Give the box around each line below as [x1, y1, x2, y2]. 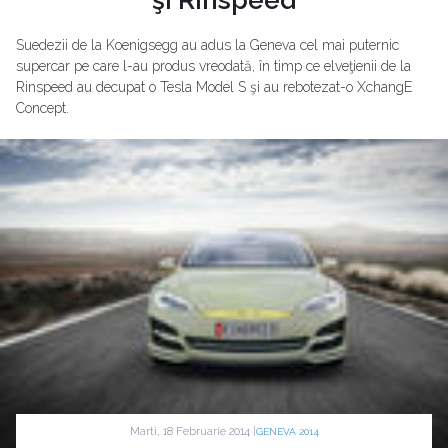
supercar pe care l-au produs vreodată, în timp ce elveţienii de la [16, 57, 411, 74]
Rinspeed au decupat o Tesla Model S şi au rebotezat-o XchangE [16, 78, 412, 95]
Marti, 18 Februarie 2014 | [129, 424, 256, 438]
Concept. [16, 99, 69, 116]
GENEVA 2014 [255, 426, 319, 438]
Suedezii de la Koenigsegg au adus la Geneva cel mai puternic [16, 36, 399, 53]
